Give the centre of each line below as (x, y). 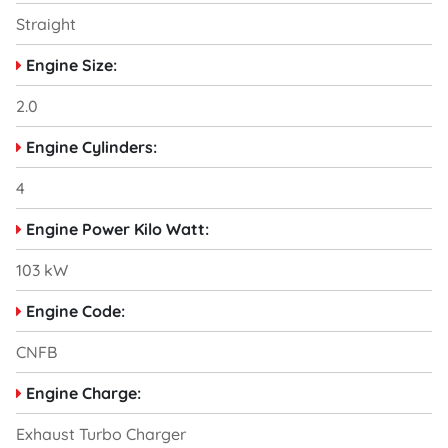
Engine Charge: (83, 392)
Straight (46, 23)
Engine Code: (75, 310)
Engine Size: (71, 64)
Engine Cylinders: (91, 146)
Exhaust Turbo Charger (101, 433)
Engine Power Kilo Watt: (117, 228)
